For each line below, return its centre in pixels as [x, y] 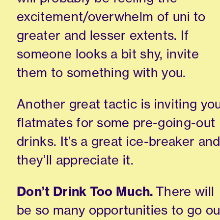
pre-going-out [174, 123]
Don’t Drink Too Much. [85, 191]
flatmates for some [75, 123]
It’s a [74, 141]
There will [184, 191]
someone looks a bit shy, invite [108, 54]
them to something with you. [101, 73]
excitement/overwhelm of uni [104, 17]
